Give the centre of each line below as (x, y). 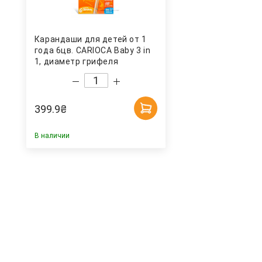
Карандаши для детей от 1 (90, 39)
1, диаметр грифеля (76, 62)
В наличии (52, 136)
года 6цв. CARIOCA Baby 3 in (92, 51)
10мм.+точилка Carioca (83, 73)
